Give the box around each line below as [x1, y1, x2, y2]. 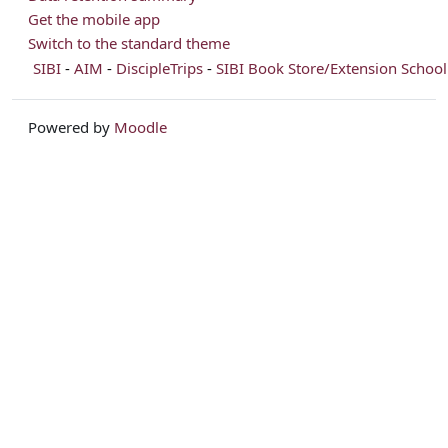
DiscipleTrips [116, 58, 203, 79]
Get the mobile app [28, 9, 160, 30]
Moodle [114, 116, 167, 137]
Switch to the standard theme [28, 32, 230, 53]
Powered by [28, 116, 114, 137]
